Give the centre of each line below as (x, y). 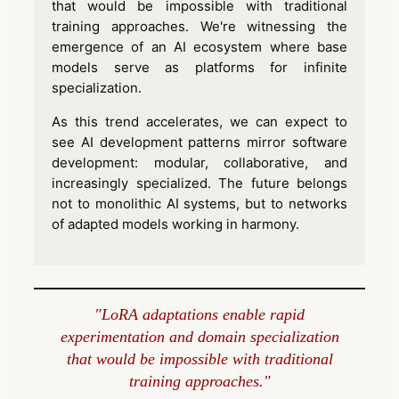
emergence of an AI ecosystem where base (199, 46)
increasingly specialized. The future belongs (199, 183)
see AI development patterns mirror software (199, 142)
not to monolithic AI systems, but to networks (199, 203)
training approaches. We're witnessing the (199, 26)
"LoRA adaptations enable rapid (199, 314)
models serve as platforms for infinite (199, 67)
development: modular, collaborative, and (199, 162)
